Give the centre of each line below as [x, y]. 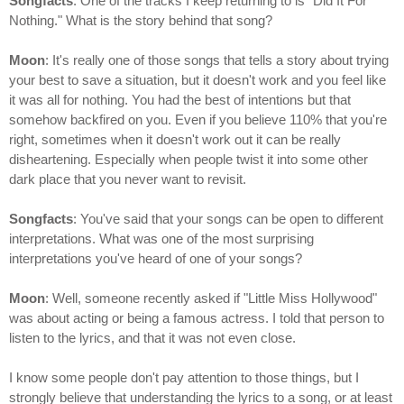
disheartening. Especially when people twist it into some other [188, 160]
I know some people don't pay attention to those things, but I [184, 378]
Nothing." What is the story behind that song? [141, 21]
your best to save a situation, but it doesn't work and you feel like [197, 80]
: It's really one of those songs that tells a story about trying [217, 60]
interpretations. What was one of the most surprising [161, 239]
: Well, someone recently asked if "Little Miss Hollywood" [211, 298]
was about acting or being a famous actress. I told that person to [197, 318]
